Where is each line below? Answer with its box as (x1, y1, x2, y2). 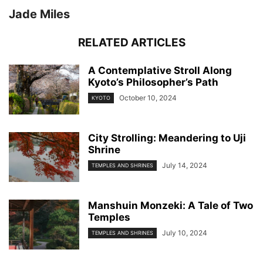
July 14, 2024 (162, 160, 207, 170)
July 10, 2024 (162, 228, 207, 237)
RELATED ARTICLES (77, 35, 186, 49)
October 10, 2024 (119, 93, 177, 102)
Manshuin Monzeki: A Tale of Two (88, 199, 253, 211)
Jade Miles (9, 6, 70, 21)
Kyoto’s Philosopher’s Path (88, 76, 218, 88)
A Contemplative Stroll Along (88, 64, 232, 76)
